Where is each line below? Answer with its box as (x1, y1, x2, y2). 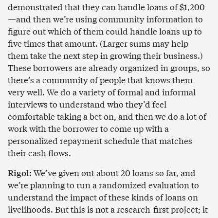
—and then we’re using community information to (8, 12, 203, 25)
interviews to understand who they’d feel (8, 97, 166, 110)
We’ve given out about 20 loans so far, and (32, 166, 196, 179)
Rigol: (8, 166, 32, 179)
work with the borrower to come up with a (8, 122, 169, 134)
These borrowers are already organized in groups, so (8, 61, 210, 73)
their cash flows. (8, 146, 71, 159)
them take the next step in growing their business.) (8, 49, 203, 61)
